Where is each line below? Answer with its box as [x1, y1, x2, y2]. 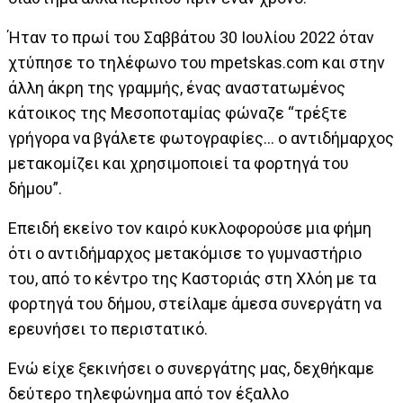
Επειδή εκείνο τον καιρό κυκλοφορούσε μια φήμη [8, 219, 372, 237]
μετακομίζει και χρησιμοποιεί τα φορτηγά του [8, 154, 350, 173]
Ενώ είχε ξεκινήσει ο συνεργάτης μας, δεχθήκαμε [8, 359, 375, 378]
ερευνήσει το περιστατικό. [8, 319, 209, 338]
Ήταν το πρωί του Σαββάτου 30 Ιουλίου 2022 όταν [8, 28, 375, 47]
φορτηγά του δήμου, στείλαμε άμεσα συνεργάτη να [8, 294, 382, 313]
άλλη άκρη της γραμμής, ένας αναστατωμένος [8, 78, 346, 97]
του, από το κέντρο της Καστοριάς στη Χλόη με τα [8, 269, 377, 288]
